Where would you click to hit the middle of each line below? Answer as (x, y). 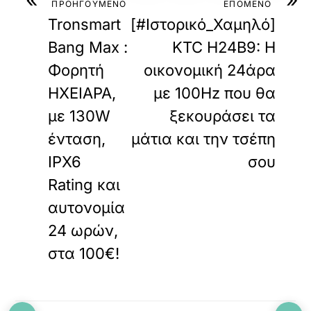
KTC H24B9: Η (224, 47)
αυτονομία (87, 208)
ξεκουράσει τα (222, 116)
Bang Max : (88, 47)
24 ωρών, (83, 230)
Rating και (84, 185)
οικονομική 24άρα (209, 70)
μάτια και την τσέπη (203, 139)
